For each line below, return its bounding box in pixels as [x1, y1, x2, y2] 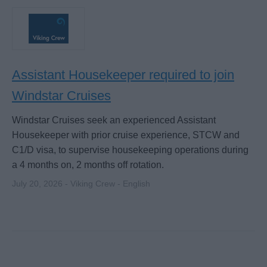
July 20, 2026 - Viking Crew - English [12, 179, 150, 189]
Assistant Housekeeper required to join [12, 67, 234, 83]
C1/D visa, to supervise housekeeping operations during [12, 145, 249, 156]
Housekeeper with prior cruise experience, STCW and [12, 130, 240, 141]
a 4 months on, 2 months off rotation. [12, 160, 164, 170]
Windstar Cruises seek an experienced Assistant [12, 115, 216, 126]
